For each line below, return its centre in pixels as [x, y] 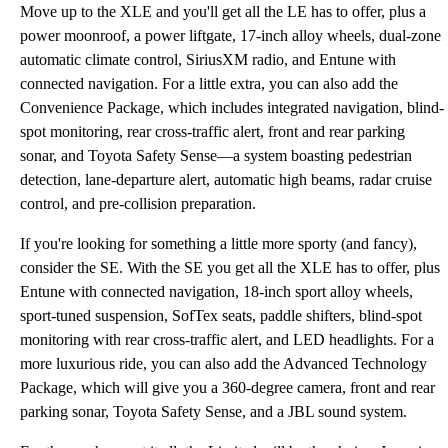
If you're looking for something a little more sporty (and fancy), [218, 243]
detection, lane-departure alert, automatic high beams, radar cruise [226, 179]
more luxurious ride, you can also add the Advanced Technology [223, 363]
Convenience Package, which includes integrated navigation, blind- [232, 107]
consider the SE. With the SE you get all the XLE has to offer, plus [230, 267]
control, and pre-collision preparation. [138, 203]
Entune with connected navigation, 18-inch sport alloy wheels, [216, 291]
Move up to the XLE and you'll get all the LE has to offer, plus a [223, 11]
